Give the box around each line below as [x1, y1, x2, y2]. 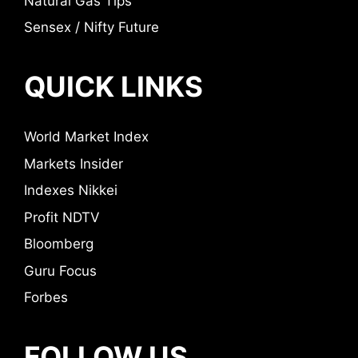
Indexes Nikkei [24, 182, 117, 198]
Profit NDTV [24, 209, 100, 225]
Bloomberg [24, 236, 93, 252]
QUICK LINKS [24, 70, 203, 103]
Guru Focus [24, 262, 97, 279]
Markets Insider [24, 155, 123, 172]
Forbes [24, 289, 68, 305]
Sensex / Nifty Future [24, 19, 159, 35]
